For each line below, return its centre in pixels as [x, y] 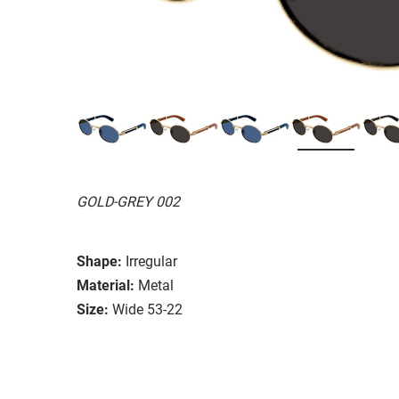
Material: [106, 285]
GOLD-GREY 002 [128, 201]
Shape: [99, 261]
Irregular [151, 261]
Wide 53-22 [147, 309]
